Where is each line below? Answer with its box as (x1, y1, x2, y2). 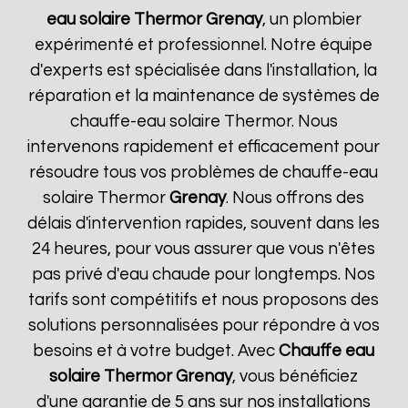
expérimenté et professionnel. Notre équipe (35, 36, 373, 54)
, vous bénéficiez (232, 368, 359, 385)
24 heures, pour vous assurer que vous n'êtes (32, 240, 376, 258)
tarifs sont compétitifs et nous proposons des (28, 291, 380, 309)
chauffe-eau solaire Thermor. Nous (69, 113, 338, 130)
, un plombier (261, 11, 362, 28)
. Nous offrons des (226, 189, 365, 207)
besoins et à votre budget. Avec (33, 342, 280, 360)
